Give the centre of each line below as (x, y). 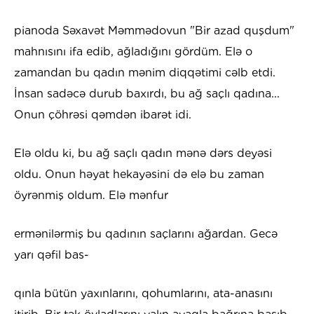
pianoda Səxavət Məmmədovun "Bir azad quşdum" (154, 31)
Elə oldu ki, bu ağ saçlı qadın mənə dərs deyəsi (143, 153)
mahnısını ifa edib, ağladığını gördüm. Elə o (133, 52)
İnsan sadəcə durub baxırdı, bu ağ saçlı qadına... (147, 94)
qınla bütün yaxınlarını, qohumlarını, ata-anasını (143, 294)
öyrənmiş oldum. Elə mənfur (91, 196)
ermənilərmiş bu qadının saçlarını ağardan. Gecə (146, 234)
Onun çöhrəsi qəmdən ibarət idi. (103, 115)
